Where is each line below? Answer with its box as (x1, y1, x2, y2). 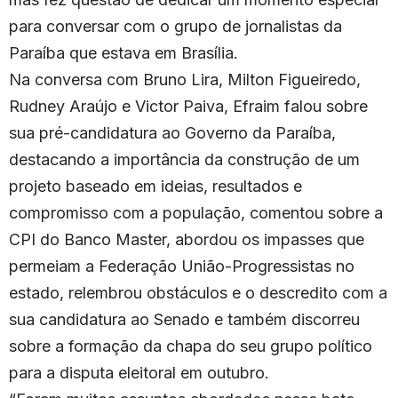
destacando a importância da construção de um (9, 149, 360, 169)
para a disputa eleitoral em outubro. (9, 362, 269, 382)
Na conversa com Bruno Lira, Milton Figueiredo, (9, 69, 361, 89)
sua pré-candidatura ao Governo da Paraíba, (9, 123, 336, 142)
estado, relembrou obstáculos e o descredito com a (9, 283, 387, 302)
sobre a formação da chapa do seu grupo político (9, 336, 372, 355)
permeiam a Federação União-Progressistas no (9, 256, 354, 275)
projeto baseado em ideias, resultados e (9, 176, 302, 195)
